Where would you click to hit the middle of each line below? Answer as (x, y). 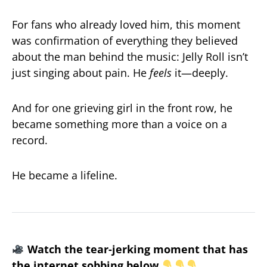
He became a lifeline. (65, 176)
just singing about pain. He (81, 73)
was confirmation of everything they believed (125, 41)
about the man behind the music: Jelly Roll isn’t (130, 57)
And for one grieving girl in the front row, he (122, 108)
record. (30, 140)
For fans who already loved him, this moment (126, 25)
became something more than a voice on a (119, 124)
